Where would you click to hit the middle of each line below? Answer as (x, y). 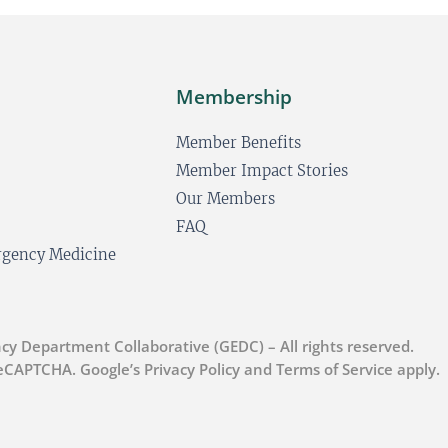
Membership (234, 97)
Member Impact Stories (262, 170)
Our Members (225, 198)
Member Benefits (238, 142)
